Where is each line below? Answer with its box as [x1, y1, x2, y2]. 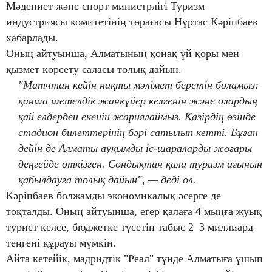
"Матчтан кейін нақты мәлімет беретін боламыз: [18, 78, 259, 91]
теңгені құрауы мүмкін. [6, 236, 116, 249]
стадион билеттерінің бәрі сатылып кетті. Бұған [18, 126, 258, 138]
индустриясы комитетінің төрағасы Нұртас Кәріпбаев [6, 15, 258, 28]
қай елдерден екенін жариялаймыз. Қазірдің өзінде [18, 110, 256, 123]
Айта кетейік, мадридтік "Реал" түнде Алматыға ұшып [6, 252, 263, 265]
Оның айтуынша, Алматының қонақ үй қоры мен [6, 47, 239, 59]
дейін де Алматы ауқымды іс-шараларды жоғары [18, 141, 252, 154]
